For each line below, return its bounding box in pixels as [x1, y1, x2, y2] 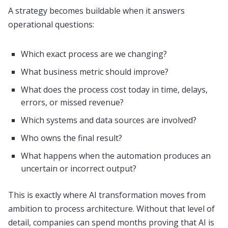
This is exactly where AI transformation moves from [8, 189, 206, 201]
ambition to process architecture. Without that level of [8, 203, 215, 214]
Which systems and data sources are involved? [21, 115, 196, 126]
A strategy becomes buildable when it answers [8, 5, 185, 16]
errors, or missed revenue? [21, 97, 124, 108]
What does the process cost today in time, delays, [21, 84, 208, 95]
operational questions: [8, 19, 94, 30]
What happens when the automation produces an [21, 150, 211, 161]
